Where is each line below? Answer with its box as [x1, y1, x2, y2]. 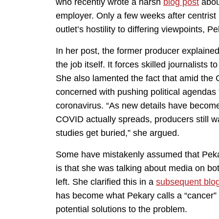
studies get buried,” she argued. [56, 128, 182, 138]
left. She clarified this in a [56, 177, 156, 187]
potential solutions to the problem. [56, 204, 190, 215]
